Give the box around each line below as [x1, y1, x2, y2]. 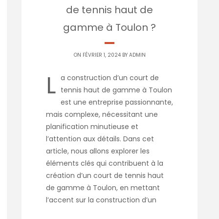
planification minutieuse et [46, 122, 138, 132]
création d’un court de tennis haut [46, 171, 164, 181]
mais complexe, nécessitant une [46, 109, 158, 120]
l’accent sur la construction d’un [46, 195, 156, 205]
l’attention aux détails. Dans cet [46, 134, 154, 144]
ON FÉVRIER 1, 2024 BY [73, 51, 129, 59]
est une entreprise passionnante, [61, 97, 173, 108]
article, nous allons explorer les [46, 146, 150, 156]
